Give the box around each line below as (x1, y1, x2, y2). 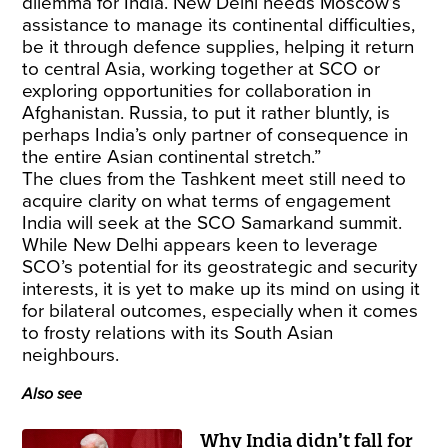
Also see (22, 384, 83, 404)
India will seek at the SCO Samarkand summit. (22, 212, 403, 234)
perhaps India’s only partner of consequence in (22, 124, 409, 146)
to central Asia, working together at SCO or (22, 58, 381, 80)
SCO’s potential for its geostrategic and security (22, 256, 418, 278)
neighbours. (22, 344, 120, 366)
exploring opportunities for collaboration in (22, 80, 372, 102)
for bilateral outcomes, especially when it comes (22, 300, 419, 322)
